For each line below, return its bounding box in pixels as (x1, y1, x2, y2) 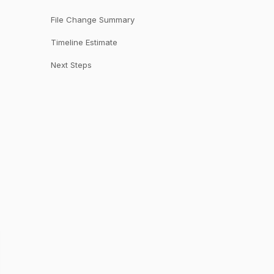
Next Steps (50, 60, 92, 70)
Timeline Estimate (50, 37, 117, 47)
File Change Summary (50, 15, 135, 24)
